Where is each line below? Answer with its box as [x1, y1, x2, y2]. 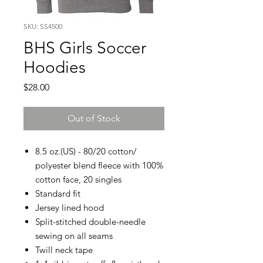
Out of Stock [68, 113, 120, 124]
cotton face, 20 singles [35, 174, 122, 185]
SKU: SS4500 [23, 22, 62, 31]
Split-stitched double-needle [35, 216, 146, 227]
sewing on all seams [35, 230, 113, 241]
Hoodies [23, 58, 86, 77]
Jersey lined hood [35, 202, 104, 213]
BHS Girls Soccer [23, 38, 146, 58]
